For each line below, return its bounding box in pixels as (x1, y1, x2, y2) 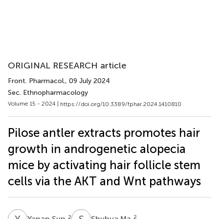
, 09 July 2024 (65, 77, 110, 85)
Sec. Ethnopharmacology (8, 88, 88, 97)
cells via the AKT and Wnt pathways (8, 174, 201, 188)
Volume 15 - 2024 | (8, 100, 60, 107)
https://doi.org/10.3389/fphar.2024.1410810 (60, 100, 181, 108)
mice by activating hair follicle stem (8, 157, 200, 172)
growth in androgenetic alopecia (8, 141, 186, 156)
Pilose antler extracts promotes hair (8, 125, 200, 140)
